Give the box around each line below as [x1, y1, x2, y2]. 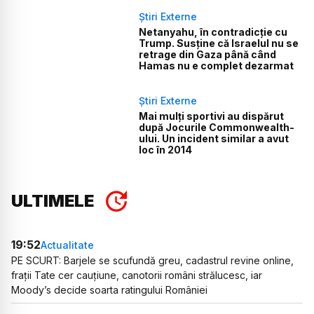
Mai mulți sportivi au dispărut [139, 110, 285, 123]
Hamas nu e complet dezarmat [139, 59, 294, 71]
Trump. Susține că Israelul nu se [139, 36, 299, 49]
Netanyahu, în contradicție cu [139, 25, 288, 38]
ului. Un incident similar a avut [139, 132, 289, 145]
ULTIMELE [11, 191, 94, 212]
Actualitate [41, 238, 94, 251]
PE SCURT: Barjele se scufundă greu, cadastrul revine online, [11, 254, 294, 267]
